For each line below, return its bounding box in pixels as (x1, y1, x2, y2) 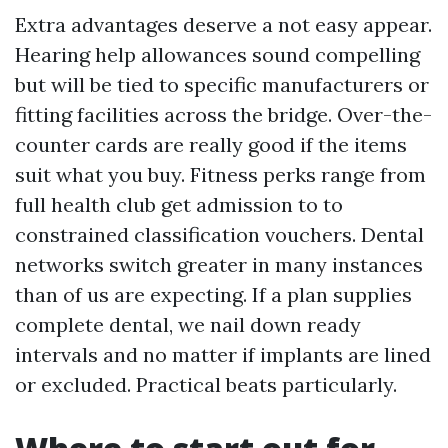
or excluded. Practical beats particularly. (15, 372, 397, 397)
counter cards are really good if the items (15, 132, 407, 157)
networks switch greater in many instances (15, 252, 423, 277)
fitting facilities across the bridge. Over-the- (15, 102, 432, 127)
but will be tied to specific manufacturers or (15, 72, 429, 97)
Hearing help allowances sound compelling (15, 42, 420, 67)
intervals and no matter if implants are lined (15, 342, 431, 367)
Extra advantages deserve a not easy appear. (15, 12, 432, 37)
